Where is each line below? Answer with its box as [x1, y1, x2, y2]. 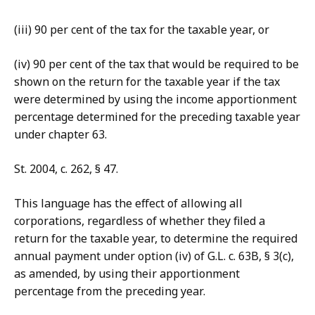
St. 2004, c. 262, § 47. [14, 161, 118, 177]
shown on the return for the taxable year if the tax [14, 74, 280, 90]
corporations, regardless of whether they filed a [14, 213, 265, 229]
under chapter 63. [14, 127, 107, 143]
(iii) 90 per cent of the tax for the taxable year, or [14, 22, 269, 38]
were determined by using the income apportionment [14, 91, 297, 108]
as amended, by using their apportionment [14, 266, 240, 282]
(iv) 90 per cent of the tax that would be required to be [14, 56, 299, 72]
